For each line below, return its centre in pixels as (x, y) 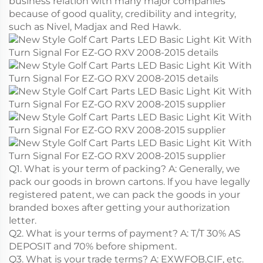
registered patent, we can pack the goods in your (124, 194)
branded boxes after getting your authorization (119, 207)
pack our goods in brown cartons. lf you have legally (129, 181)
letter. (23, 220)
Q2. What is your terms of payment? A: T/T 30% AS (125, 233)
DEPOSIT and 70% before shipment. (93, 246)
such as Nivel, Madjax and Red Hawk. (95, 26)
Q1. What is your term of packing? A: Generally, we (124, 168)
